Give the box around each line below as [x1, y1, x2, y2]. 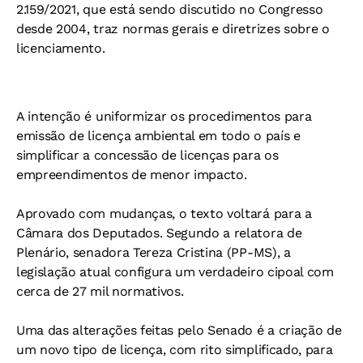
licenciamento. [16, 40, 105, 56]
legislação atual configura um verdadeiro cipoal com [16, 263, 334, 280]
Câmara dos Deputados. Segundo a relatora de [16, 224, 302, 241]
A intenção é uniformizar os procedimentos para [16, 108, 312, 124]
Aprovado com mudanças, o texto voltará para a [16, 205, 312, 221]
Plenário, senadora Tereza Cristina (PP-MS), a [16, 244, 291, 260]
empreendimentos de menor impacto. [16, 166, 247, 182]
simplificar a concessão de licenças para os [16, 147, 279, 163]
